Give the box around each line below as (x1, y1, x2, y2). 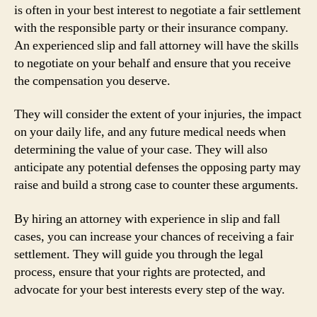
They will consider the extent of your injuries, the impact (14, 106, 301, 122)
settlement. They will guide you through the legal (14, 246, 263, 263)
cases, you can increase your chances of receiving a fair (14, 228, 294, 245)
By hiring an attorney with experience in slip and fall (14, 210, 280, 227)
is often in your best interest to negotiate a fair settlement (14, 1, 301, 18)
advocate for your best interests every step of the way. (14, 281, 285, 298)
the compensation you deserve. (14, 72, 171, 89)
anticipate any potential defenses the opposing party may (14, 159, 301, 175)
